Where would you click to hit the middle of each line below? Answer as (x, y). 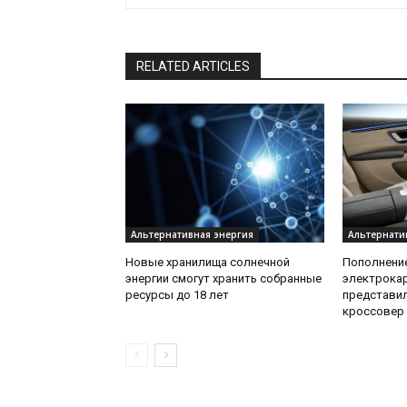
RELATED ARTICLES (193, 67)
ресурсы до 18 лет (177, 295)
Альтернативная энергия (192, 235)
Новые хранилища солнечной (208, 263)
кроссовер (373, 312)
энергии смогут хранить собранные (223, 279)
